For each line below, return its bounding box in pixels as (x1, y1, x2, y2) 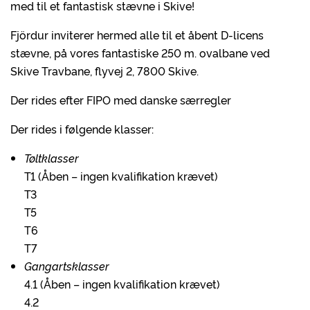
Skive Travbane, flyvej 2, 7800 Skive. (10, 63, 199, 78)
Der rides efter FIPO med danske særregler (10, 92, 231, 107)
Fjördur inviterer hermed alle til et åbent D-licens (10, 27, 264, 42)
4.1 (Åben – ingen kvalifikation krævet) (24, 276, 220, 291)
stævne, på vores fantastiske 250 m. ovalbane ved (10, 45, 270, 60)
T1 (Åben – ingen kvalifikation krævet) (24, 168, 218, 183)
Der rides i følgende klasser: (10, 121, 154, 136)
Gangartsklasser (24, 258, 109, 273)
